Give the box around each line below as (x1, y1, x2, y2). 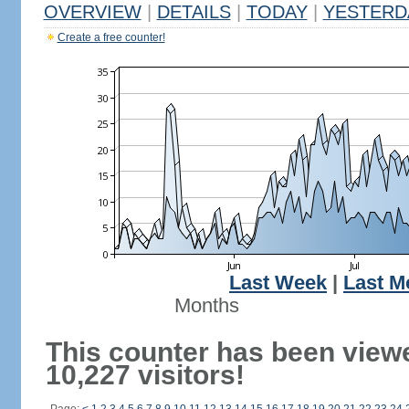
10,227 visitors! (45, 360, 245, 390)
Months (173, 295, 239, 317)
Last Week (229, 272, 327, 294)
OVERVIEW (43, 2, 142, 22)
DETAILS (156, 2, 231, 22)
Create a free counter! (57, 31, 165, 44)
